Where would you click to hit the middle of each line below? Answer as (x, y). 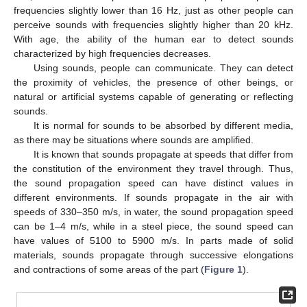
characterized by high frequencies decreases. (112, 53)
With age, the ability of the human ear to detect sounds (153, 39)
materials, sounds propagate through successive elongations (153, 255)
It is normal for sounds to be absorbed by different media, (163, 125)
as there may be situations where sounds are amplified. (134, 139)
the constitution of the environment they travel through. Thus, (153, 168)
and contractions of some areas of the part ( (109, 269)
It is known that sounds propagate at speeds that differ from (163, 154)
